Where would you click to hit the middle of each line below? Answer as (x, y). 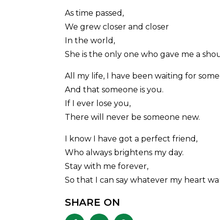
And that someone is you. (114, 90)
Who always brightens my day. (124, 153)
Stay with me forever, (107, 166)
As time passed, (94, 13)
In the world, (90, 41)
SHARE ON (92, 203)
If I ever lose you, (98, 104)
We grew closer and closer (117, 27)
